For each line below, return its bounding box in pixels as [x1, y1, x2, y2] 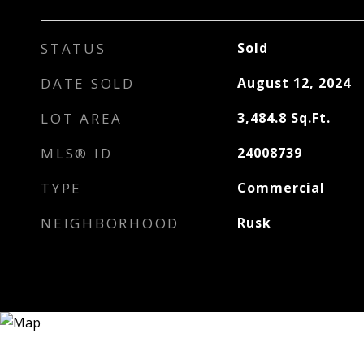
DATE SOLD [41, 74, 135, 93]
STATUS [41, 39, 106, 58]
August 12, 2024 [236, 74, 351, 92]
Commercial [236, 179, 325, 197]
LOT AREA [41, 109, 123, 128]
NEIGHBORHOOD [41, 214, 180, 232]
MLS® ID [41, 144, 113, 162]
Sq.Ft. [290, 109, 331, 127]
